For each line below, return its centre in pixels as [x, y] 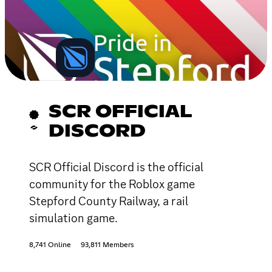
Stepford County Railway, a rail [109, 201]
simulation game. [73, 218]
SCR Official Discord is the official [116, 167]
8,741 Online [50, 245]
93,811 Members [107, 245]
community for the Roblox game [112, 184]
